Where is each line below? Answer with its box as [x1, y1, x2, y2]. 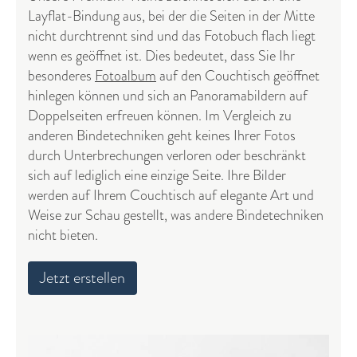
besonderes [28, 65, 95, 86]
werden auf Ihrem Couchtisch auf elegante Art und [28, 185, 314, 206]
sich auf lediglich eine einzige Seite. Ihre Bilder [28, 165, 286, 186]
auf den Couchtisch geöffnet [156, 65, 320, 86]
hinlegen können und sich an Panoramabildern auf [28, 85, 308, 106]
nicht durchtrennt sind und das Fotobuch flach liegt [28, 25, 316, 46]
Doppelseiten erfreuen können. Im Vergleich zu [28, 105, 292, 126]
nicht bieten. [28, 225, 98, 245]
